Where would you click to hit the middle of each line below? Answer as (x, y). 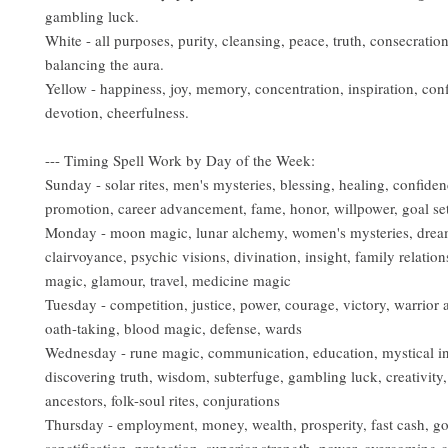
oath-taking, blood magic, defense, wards (173, 328)
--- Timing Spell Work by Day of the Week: (180, 160)
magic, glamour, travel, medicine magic (168, 280)
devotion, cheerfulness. (117, 112)
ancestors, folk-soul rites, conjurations (162, 400)
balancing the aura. (104, 64)
